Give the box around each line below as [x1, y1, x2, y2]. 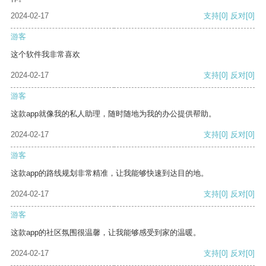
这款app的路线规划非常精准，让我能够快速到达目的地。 [11, 169, 208, 178]
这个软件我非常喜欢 [11, 50, 80, 59]
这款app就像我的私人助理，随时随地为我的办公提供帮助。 [11, 109, 216, 119]
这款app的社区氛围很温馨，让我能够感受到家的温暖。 [11, 228, 201, 237]
